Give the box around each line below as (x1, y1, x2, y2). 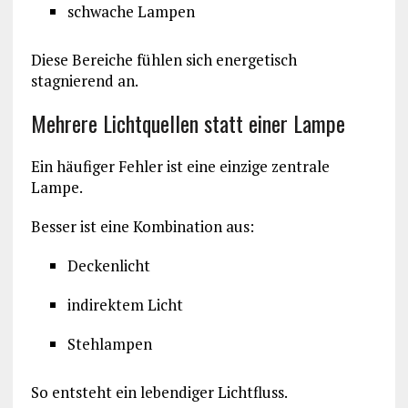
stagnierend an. (30, 70, 138, 92)
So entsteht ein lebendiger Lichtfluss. (30, 382, 288, 403)
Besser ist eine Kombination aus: (30, 216, 254, 238)
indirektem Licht (66, 294, 183, 316)
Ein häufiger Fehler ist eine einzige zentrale (30, 156, 330, 178)
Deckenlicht (66, 255, 150, 277)
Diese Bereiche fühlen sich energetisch (30, 49, 297, 71)
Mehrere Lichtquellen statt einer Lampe (30, 107, 345, 140)
